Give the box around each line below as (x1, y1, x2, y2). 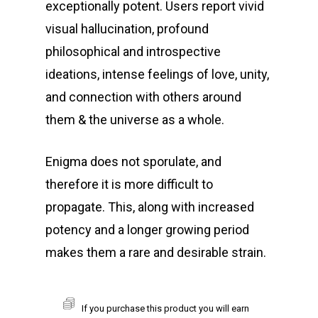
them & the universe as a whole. (45, 112, 224, 128)
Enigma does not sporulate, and (45, 154, 221, 170)
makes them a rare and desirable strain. (45, 245, 266, 261)
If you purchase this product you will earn (82, 303, 249, 314)
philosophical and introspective (45, 44, 221, 60)
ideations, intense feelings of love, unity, (45, 67, 269, 82)
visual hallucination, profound (45, 21, 209, 37)
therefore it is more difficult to (45, 177, 213, 192)
